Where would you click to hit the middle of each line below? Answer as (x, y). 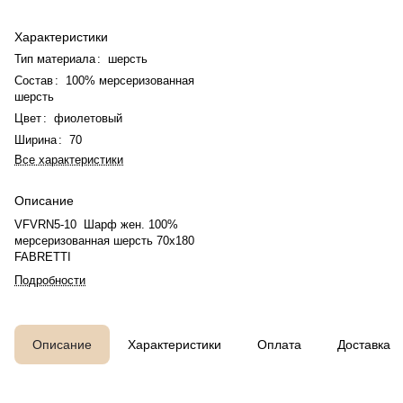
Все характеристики (69, 160)
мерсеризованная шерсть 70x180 (104, 241)
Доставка (364, 345)
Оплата (279, 345)
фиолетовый (88, 118)
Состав (34, 81)
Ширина (36, 140)
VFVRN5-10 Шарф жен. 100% (96, 224)
